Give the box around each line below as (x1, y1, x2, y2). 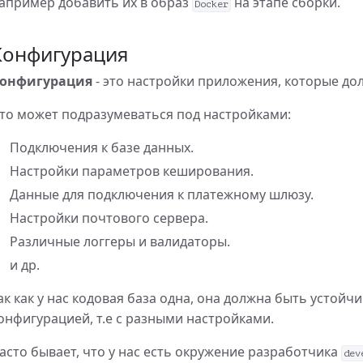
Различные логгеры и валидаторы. (10, 233, 230, 250)
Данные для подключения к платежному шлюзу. (10, 186, 314, 203)
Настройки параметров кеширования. (10, 162, 254, 180)
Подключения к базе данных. (10, 139, 194, 156)
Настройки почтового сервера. (10, 209, 208, 227)
